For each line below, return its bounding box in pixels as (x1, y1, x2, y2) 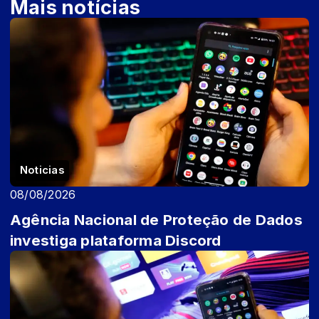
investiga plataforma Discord (10, 231, 221, 249)
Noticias (20, 163, 65, 177)
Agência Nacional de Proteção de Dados (10, 210, 303, 229)
